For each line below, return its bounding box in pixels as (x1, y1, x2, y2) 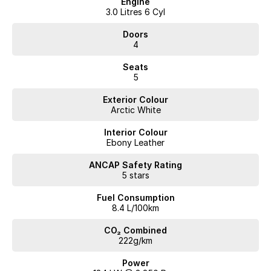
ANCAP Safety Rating (89, 160, 182, 171)
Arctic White (110, 105, 161, 116)
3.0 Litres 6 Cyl (106, 7, 165, 18)
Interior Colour (103, 127, 168, 138)
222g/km (119, 235, 152, 246)
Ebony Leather (106, 137, 165, 148)
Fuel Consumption (96, 192, 175, 203)
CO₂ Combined (104, 225, 167, 236)
